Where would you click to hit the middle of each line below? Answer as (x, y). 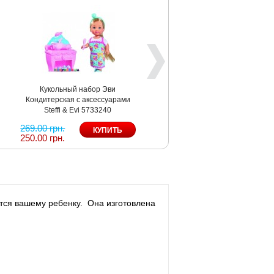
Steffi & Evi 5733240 (78, 110)
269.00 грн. (43, 128)
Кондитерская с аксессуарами (78, 99)
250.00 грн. (43, 138)
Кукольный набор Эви (78, 89)
